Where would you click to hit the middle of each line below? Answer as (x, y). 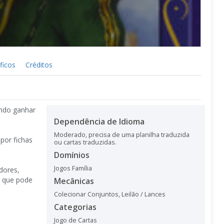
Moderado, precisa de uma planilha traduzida (122, 134)
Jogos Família (73, 168)
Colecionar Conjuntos (86, 194)
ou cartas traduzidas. (85, 142)
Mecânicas (74, 181)
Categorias (75, 207)
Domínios (72, 155)
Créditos (39, 64)
